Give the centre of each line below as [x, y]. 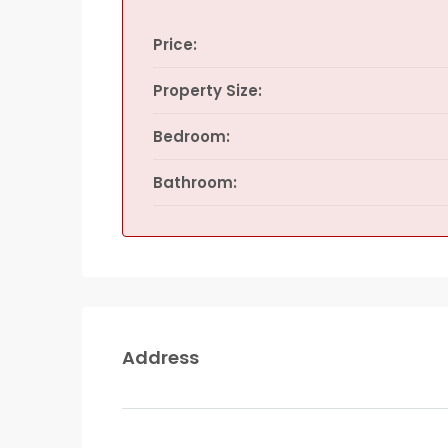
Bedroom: [191, 136]
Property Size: [207, 90]
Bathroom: [195, 182]
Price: [175, 44]
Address [160, 357]
